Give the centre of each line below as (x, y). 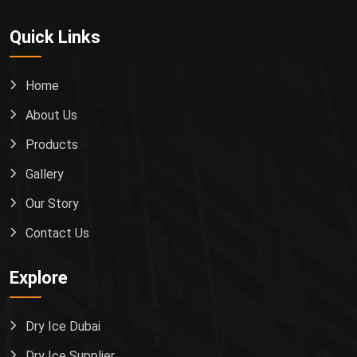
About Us (51, 116)
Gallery (45, 175)
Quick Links (55, 37)
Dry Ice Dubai (63, 327)
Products (52, 145)
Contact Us (57, 233)
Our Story (52, 204)
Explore (39, 278)
